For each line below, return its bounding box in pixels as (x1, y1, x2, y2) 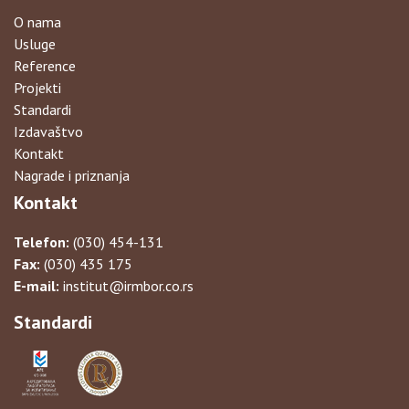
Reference (14, 57, 76, 75)
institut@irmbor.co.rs (59, 277, 194, 295)
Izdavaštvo (14, 122, 83, 141)
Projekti (14, 79, 61, 97)
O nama (14, 13, 61, 31)
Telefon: (14, 233, 69, 251)
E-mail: (14, 277, 59, 295)
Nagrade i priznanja (14, 166, 130, 184)
